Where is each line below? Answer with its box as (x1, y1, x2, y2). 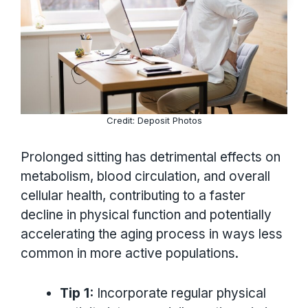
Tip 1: (60, 285, 93, 302)
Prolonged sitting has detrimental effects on (21, 148, 280, 165)
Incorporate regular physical (93, 285, 266, 302)
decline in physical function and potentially (21, 206, 272, 223)
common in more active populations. (21, 245, 239, 261)
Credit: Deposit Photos (106, 114, 202, 126)
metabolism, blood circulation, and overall (21, 168, 270, 184)
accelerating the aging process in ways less (21, 225, 283, 242)
